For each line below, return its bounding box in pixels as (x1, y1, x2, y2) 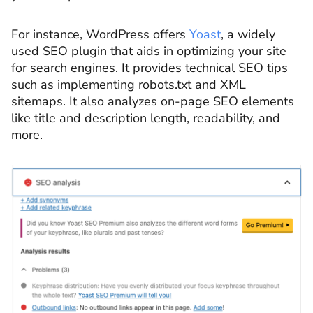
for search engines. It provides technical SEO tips (11, 59, 288, 76)
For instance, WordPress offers (11, 25, 189, 43)
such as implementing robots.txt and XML (11, 75, 246, 93)
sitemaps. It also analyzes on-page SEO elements (11, 92, 294, 110)
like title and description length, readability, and (11, 109, 280, 126)
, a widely (221, 25, 275, 43)
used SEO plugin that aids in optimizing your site (11, 42, 286, 59)
